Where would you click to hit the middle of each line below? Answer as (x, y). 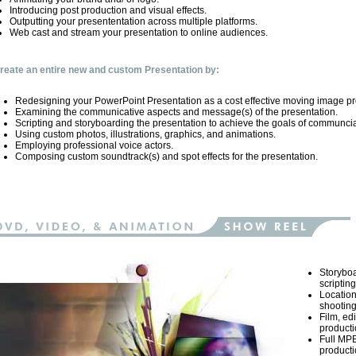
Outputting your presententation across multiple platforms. (133, 21)
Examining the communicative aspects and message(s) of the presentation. (176, 112)
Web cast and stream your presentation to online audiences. (138, 33)
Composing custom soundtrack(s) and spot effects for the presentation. (166, 157)
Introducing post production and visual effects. (108, 10)
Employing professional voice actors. (94, 145)
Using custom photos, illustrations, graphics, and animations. (145, 134)
